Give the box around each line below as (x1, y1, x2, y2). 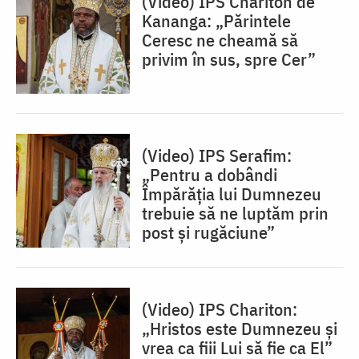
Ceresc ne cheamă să (142, 28, 298, 52)
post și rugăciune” (142, 220, 275, 244)
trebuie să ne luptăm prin (142, 201, 329, 225)
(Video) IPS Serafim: (142, 143, 292, 167)
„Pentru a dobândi (142, 163, 277, 187)
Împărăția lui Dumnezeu (142, 182, 321, 206)
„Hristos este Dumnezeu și (142, 317, 337, 341)
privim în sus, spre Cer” (142, 47, 316, 71)
